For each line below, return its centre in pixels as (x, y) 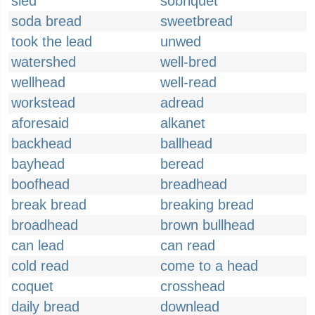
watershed (44, 62)
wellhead (38, 82)
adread (182, 103)
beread (182, 164)
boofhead (40, 184)
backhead (41, 143)
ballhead (186, 143)
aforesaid (40, 123)
